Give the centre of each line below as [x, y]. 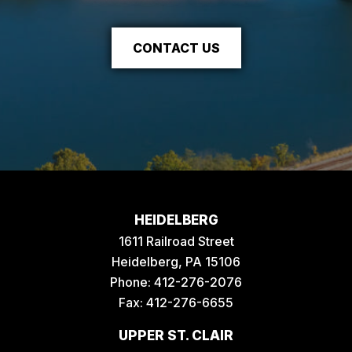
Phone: [132, 282]
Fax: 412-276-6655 [176, 302]
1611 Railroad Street [176, 241]
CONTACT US [176, 48]
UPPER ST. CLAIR [176, 335]
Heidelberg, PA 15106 [176, 262]
